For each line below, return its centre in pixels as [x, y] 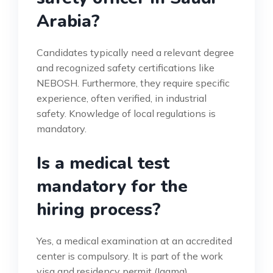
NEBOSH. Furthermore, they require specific [133, 83]
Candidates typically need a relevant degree [135, 53]
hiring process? [99, 210]
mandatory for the [112, 187]
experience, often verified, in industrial [122, 98]
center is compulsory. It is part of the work [130, 256]
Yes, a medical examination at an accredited [134, 241]
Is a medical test [103, 164]
